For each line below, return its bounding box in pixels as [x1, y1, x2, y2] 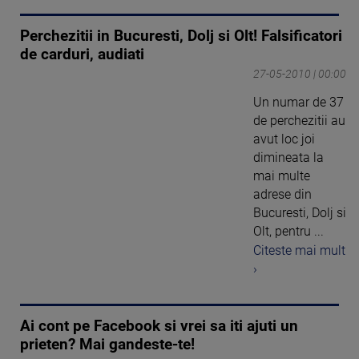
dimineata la [253, 149, 324, 165]
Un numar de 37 [253, 94, 344, 110]
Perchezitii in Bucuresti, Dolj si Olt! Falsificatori [20, 26, 342, 45]
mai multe [253, 167, 310, 184]
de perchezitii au [253, 112, 345, 128]
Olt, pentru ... [253, 223, 324, 239]
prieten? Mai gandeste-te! [20, 336, 195, 354]
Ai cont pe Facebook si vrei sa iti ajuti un [20, 317, 298, 336]
